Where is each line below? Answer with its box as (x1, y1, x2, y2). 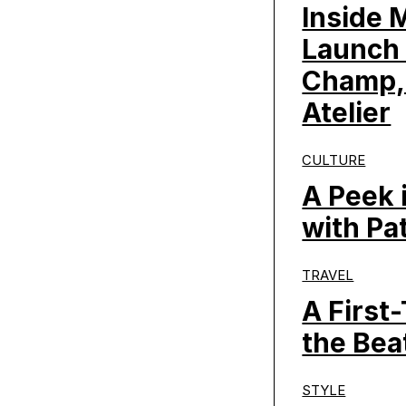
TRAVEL (302, 266, 354, 284)
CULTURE (302, 151, 366, 169)
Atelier (302, 95, 391, 129)
